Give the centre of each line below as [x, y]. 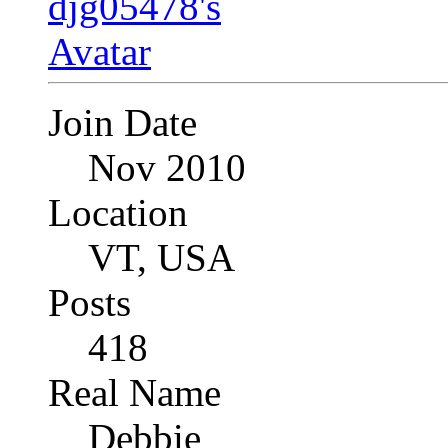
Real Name [134, 393]
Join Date [122, 123]
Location [118, 213]
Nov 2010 [167, 168]
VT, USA [161, 258]
